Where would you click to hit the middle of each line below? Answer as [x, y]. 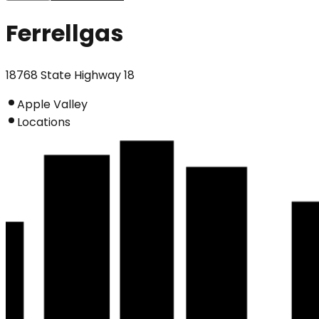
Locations [44, 122]
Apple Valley [52, 104]
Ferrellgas [64, 33]
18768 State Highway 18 [70, 75]
